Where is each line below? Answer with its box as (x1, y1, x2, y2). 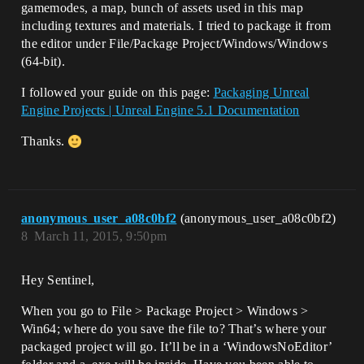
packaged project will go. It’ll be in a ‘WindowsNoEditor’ (21, 340, 332, 353)
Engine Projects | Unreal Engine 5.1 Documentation (21, 103, 300, 117)
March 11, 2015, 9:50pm (34, 229, 167, 243)
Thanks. (21, 134, 68, 148)
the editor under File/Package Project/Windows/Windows (21, 37, 327, 50)
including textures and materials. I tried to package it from (21, 19, 331, 32)
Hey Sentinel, (21, 273, 95, 287)
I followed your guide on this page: (21, 85, 214, 99)
